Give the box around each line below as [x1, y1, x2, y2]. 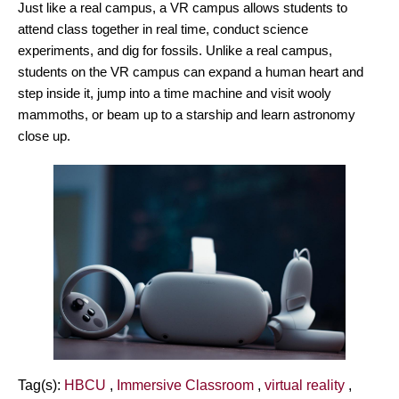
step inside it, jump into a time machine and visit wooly [18, 85, 331, 101]
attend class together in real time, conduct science [18, 21, 308, 37]
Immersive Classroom [117, 377, 254, 393]
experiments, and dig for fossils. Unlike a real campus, [18, 43, 332, 58]
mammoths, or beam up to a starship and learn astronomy [18, 107, 355, 122]
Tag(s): [18, 377, 61, 393]
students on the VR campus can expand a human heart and [18, 64, 363, 79]
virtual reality [265, 377, 345, 393]
